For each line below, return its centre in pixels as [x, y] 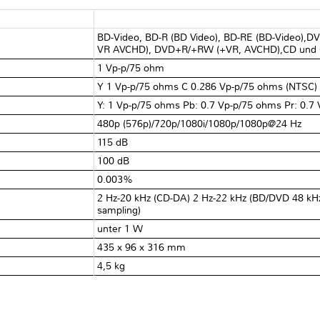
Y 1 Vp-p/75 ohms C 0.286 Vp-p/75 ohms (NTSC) [207, 86]
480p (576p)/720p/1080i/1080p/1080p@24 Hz [200, 124]
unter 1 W [120, 229]
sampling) [119, 210]
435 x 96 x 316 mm [142, 247]
